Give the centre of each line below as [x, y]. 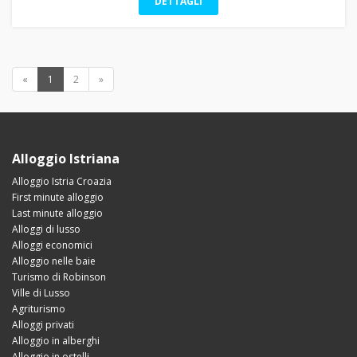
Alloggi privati [43, 325]
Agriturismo [39, 309]
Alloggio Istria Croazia [62, 182]
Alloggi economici [52, 245]
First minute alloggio [58, 198]
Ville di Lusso [41, 293]
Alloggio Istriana [66, 159]
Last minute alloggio [57, 214]
